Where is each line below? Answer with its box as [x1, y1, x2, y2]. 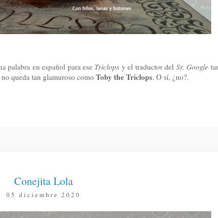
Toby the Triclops [96, 71, 152, 82]
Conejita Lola [14, 173, 73, 188]
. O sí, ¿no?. [152, 72, 189, 82]
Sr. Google [176, 61, 209, 72]
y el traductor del [119, 61, 176, 72]
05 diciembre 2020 [6, 190, 81, 199]
